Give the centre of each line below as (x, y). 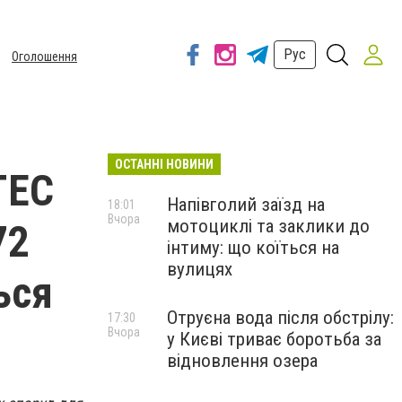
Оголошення (44, 57)
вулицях (200, 269)
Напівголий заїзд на (246, 205)
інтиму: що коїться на (253, 248)
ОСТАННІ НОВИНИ (164, 164)
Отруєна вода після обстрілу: (280, 318)
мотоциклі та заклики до (268, 226)
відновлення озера (242, 361)
